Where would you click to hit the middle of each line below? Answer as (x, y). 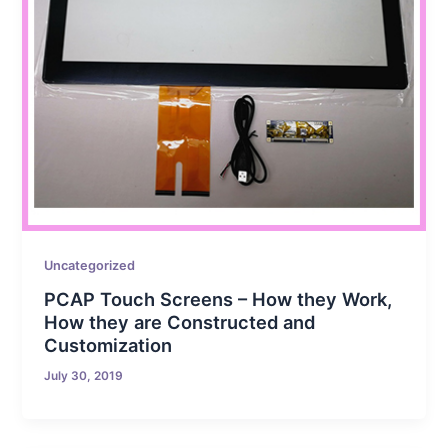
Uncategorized (90, 265)
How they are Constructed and (180, 322)
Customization (108, 345)
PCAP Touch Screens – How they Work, (218, 299)
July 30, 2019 (84, 376)
